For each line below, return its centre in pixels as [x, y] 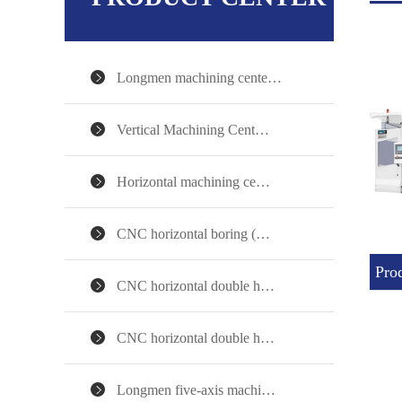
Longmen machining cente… [199, 78]
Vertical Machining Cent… [193, 130]
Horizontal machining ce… [193, 182]
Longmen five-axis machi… [196, 390]
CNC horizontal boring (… [193, 234]
